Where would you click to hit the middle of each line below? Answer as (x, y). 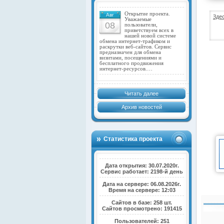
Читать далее (141, 93)
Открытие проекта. (147, 13)
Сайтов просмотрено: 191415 (142, 208)
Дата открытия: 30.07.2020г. (142, 165)
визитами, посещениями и (130, 57)
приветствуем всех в (149, 30)
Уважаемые (138, 19)
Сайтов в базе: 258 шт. (142, 202)
